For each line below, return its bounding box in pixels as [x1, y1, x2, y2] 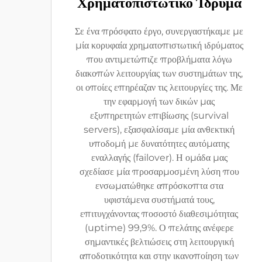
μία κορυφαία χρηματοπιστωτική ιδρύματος [75, 40, 243, 51]
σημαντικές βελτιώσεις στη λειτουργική [84, 236, 234, 247]
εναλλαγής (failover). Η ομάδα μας [91, 152, 227, 163]
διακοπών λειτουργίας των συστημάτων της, [75, 68, 243, 79]
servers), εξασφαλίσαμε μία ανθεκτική [84, 124, 235, 135]
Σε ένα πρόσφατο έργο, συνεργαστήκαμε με [75, 26, 243, 37]
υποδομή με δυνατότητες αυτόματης [89, 138, 229, 149]
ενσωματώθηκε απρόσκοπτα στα [95, 180, 223, 191]
